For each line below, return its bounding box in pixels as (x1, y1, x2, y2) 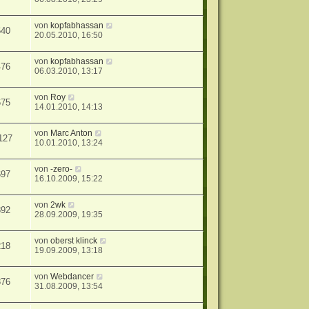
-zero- (50, 164, 73, 175)
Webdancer (50, 272, 94, 282)
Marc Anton (50, 128, 93, 139)
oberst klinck (50, 236, 98, 246)
